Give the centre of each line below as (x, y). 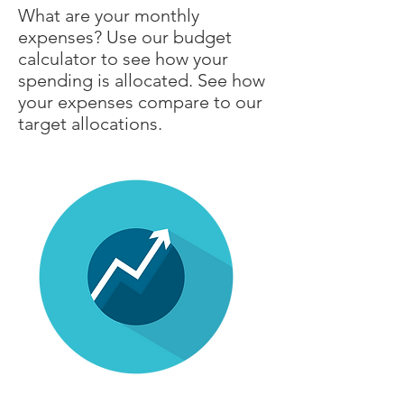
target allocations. (92, 124)
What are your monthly (109, 15)
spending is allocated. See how (142, 80)
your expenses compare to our (140, 102)
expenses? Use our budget (125, 37)
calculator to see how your (123, 59)
